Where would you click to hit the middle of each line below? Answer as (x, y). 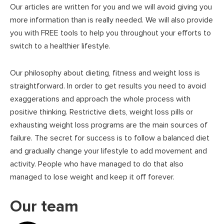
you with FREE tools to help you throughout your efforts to (110, 33)
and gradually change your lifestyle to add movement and (108, 151)
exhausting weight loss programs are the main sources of (109, 125)
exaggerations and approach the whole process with (100, 99)
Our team (44, 207)
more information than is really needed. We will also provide (111, 20)
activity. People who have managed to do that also (97, 164)
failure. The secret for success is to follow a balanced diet (110, 138)
